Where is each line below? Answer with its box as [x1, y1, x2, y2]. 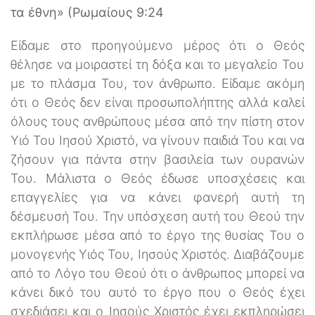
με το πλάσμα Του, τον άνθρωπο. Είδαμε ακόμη [11, 75, 304, 91]
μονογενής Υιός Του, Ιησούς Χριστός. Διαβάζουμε [11, 246, 304, 262]
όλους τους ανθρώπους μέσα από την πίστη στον [11, 113, 304, 129]
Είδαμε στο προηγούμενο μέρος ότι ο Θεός [11, 37, 304, 53]
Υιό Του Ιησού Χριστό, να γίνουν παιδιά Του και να [11, 132, 304, 148]
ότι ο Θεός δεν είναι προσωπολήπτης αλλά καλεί [11, 94, 304, 110]
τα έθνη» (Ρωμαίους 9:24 [11, 4, 164, 20]
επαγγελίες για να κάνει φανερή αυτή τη [11, 189, 304, 205]
